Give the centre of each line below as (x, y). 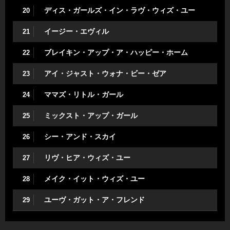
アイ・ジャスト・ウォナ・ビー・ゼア (105, 73)
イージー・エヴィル (76, 31)
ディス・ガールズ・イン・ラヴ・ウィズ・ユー (120, 10)
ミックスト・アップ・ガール (91, 116)
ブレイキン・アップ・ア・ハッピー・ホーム (116, 52)
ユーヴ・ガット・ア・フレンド (94, 200)
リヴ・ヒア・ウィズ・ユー (87, 158)
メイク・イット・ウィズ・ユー (94, 179)
